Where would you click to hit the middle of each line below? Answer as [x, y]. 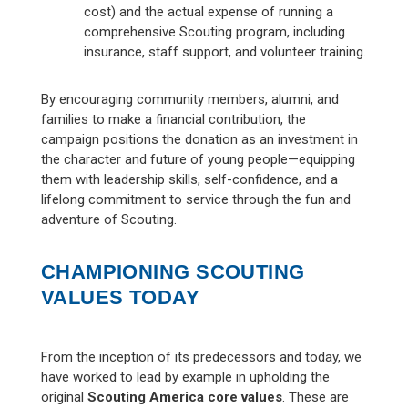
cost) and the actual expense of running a [208, 11]
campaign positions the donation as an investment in [199, 139]
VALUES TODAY [120, 297]
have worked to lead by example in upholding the [185, 377]
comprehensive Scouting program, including [214, 31]
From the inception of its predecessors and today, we [201, 357]
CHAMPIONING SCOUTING [173, 271]
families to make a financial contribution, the [173, 119]
